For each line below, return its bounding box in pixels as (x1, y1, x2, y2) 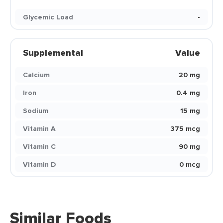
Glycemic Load (23, 12, 73, 22)
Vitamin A (23, 123, 56, 133)
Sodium (23, 106, 48, 115)
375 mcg (170, 123, 200, 133)
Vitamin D (23, 159, 56, 169)
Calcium (23, 70, 50, 80)
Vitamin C (23, 141, 56, 151)
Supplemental (23, 46, 83, 59)
